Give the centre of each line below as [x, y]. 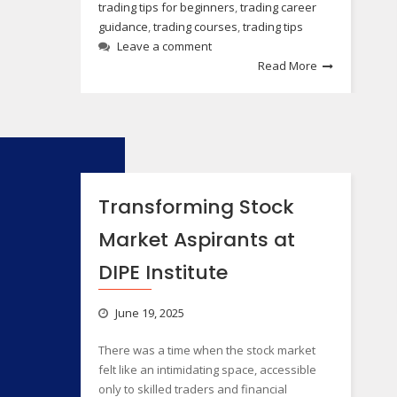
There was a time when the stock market [206, 350]
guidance [123, 27]
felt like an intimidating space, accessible [207, 370]
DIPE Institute [163, 272]
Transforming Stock [196, 207]
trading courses [195, 27]
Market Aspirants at [196, 240]
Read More [288, 66]
